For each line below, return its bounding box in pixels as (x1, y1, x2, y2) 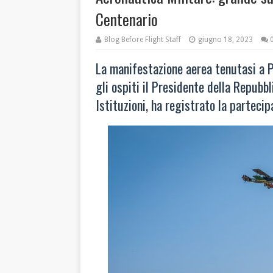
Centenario (96, 8, 158, 30)
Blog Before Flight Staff (104, 35, 181, 44)
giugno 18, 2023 (198, 35, 253, 44)
